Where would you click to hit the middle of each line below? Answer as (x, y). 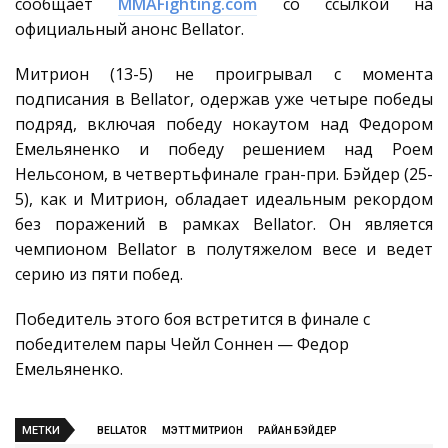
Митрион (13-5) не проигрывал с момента (224, 74)
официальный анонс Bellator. (129, 29)
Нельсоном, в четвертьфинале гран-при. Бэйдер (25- (224, 174)
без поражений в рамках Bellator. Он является (224, 224)
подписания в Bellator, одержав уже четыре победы (224, 99)
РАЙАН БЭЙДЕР (297, 430)
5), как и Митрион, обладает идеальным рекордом (224, 199)
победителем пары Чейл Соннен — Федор (182, 344)
